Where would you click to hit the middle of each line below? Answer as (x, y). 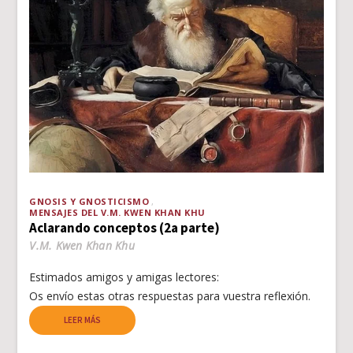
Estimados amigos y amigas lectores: (124, 277)
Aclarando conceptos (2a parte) (125, 228)
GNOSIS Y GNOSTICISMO (89, 202)
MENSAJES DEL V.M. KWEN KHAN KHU (117, 213)
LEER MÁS (83, 320)
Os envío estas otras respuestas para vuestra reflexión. (170, 296)
